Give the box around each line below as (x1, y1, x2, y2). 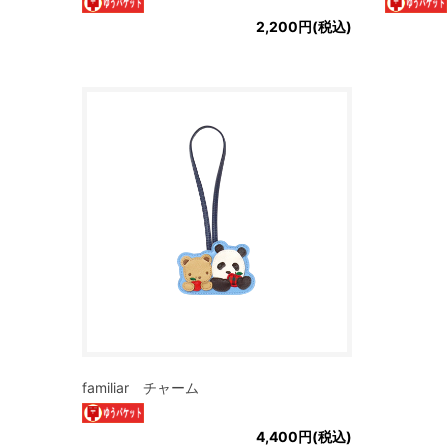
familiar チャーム (82, 379, 199, 396)
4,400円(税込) (256, 428, 352, 445)
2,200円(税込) (256, 18, 352, 35)
